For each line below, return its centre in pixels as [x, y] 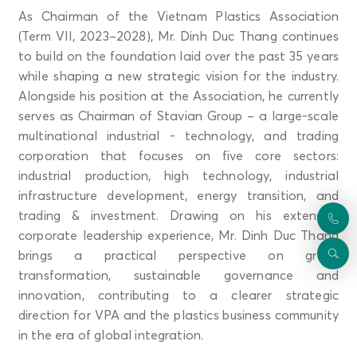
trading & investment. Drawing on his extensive [178, 215]
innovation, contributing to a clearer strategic [178, 295]
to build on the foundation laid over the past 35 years [178, 56]
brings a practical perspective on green [178, 255]
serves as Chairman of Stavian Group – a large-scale [178, 116]
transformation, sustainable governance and [178, 275]
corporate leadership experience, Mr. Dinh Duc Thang [178, 235]
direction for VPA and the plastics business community [178, 315]
